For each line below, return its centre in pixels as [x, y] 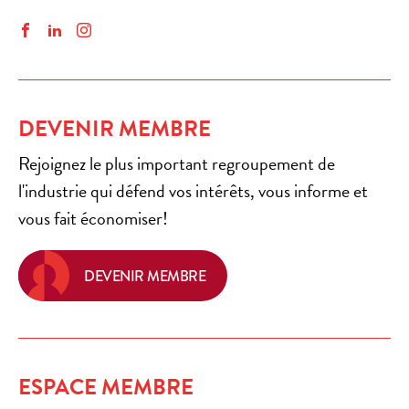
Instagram [119, 31]
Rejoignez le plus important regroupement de [177, 163]
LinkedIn [86, 31]
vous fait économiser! [93, 218]
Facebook [59, 31]
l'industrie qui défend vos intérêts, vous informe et [193, 191]
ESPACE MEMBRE [106, 387]
